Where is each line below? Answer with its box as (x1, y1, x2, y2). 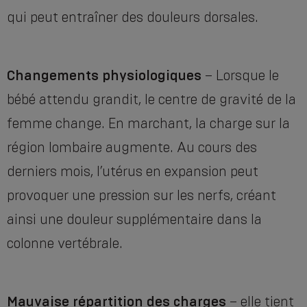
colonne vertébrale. (7, 235, 123, 252)
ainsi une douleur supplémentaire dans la (7, 211, 262, 228)
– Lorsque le (201, 67, 279, 84)
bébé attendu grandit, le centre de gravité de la (7, 91, 296, 108)
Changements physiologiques (7, 67, 201, 84)
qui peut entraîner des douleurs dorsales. (7, 9, 258, 26)
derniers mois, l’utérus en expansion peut (7, 163, 258, 180)
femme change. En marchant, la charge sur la (7, 115, 290, 132)
